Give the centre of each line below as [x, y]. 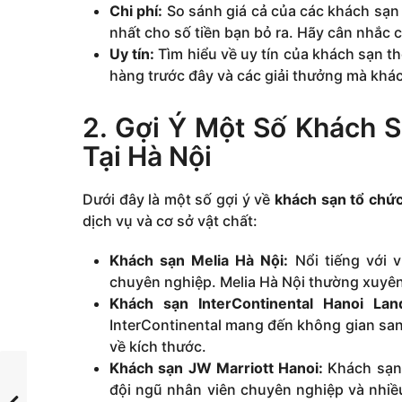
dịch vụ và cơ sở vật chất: [170, 220]
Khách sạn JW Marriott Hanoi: [217, 367]
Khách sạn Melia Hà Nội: [199, 260]
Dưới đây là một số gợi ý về [179, 199]
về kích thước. [158, 346]
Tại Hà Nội [147, 156]
